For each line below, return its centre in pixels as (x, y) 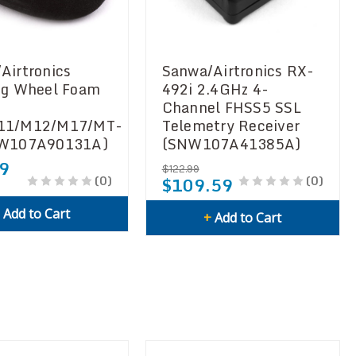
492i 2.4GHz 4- (215, 89)
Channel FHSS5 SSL (231, 107)
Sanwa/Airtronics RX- (238, 70)
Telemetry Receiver (231, 125)
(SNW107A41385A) (231, 143)
